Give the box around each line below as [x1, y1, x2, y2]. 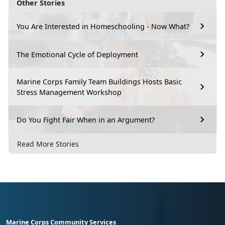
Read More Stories [17, 139, 79, 149]
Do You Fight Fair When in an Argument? [17, 115, 155, 125]
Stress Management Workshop [17, 87, 122, 97]
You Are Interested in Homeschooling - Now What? [17, 21, 189, 31]
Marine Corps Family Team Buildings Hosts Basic [17, 77, 182, 87]
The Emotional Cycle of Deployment [17, 49, 138, 59]
